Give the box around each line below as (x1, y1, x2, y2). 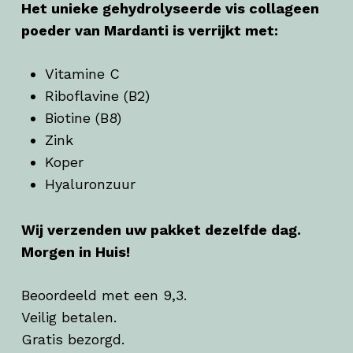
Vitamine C (44, 65, 120, 83)
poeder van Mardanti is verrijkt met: (20, 22, 278, 39)
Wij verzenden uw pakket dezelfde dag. (20, 221, 301, 239)
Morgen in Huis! (20, 243, 130, 261)
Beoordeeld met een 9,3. (20, 287, 187, 304)
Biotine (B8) (44, 110, 121, 127)
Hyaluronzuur (44, 176, 136, 193)
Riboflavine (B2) (44, 87, 150, 105)
